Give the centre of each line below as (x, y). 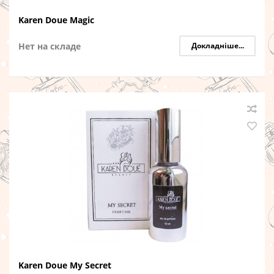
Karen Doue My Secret (65, 265)
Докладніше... (217, 46)
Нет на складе (50, 46)
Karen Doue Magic (56, 20)
